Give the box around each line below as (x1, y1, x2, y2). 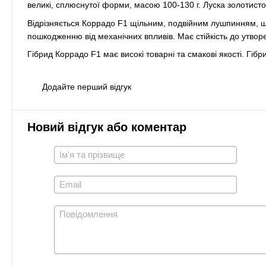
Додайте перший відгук (42, 82, 131, 92)
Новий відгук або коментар (27, 121, 186, 134)
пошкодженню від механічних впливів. (27, 31, 175, 41)
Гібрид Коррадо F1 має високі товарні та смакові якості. (27, 49, 244, 59)
